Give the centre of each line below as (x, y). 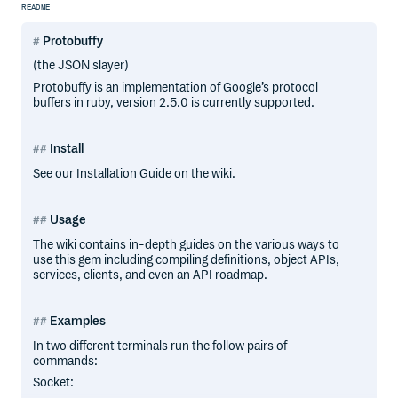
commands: (66, 361)
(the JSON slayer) (81, 66)
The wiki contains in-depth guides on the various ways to (187, 244)
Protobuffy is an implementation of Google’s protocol (176, 87)
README (36, 8)
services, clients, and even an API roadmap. (151, 275)
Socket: (54, 382)
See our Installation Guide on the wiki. (135, 173)
